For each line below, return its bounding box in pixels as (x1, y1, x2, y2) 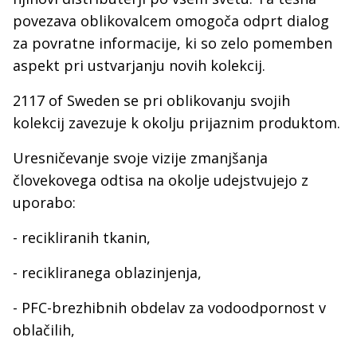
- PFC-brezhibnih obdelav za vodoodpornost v (13, 298, 326, 318)
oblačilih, (13, 320, 75, 340)
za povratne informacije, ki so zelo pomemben (13, 33, 332, 53)
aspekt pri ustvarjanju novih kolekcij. (13, 56, 269, 76)
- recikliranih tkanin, (13, 228, 151, 248)
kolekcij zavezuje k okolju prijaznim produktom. (13, 113, 344, 133)
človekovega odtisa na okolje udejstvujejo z (13, 171, 308, 190)
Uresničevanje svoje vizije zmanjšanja (13, 148, 268, 168)
